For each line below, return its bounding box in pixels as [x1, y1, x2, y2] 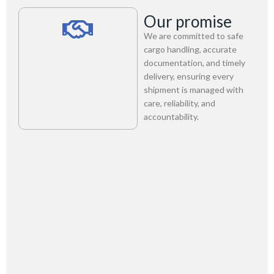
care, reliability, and [143, 98, 215, 108]
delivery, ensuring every [143, 71, 234, 81]
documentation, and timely [143, 57, 245, 68]
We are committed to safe [143, 31, 243, 41]
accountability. [143, 111, 199, 122]
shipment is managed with [143, 84, 243, 95]
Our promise [143, 12, 232, 31]
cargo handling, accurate [143, 44, 237, 54]
